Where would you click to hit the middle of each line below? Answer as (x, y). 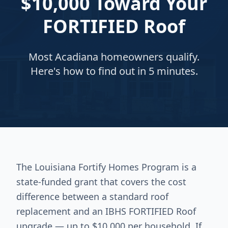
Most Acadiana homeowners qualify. (114, 57)
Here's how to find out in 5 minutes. (114, 71)
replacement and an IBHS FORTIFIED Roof (106, 211)
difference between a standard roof (92, 196)
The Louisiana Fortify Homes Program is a (106, 167)
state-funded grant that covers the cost (101, 182)
